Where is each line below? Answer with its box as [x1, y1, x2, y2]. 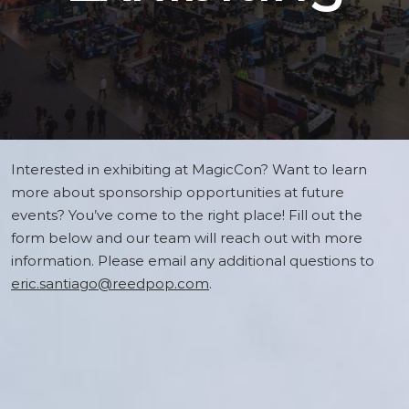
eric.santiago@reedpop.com [11, 275, 209, 292]
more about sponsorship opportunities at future [11, 184, 344, 201]
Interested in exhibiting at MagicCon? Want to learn [11, 161, 367, 178]
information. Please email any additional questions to [11, 252, 374, 269]
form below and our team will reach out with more [11, 229, 362, 246]
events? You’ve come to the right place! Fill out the [11, 206, 362, 224]
